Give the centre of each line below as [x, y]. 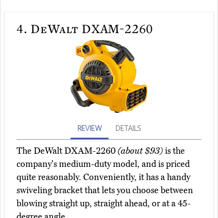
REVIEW [90, 128]
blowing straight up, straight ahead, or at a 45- [104, 204]
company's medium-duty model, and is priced [103, 164]
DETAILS [128, 128]
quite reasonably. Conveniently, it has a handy [103, 177]
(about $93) [140, 151]
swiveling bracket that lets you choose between [105, 191]
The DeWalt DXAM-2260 [67, 151]
